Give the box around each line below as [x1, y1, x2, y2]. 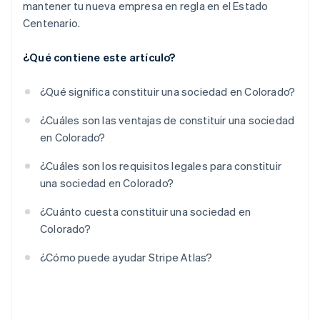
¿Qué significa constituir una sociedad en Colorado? [40, 84, 296, 99]
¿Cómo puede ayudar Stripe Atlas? [40, 250, 213, 265]
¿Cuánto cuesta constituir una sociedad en [40, 204, 251, 219]
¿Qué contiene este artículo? [23, 50, 176, 65]
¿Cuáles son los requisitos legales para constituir [40, 159, 282, 174]
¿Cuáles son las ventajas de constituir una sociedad [40, 113, 295, 128]
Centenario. [23, 16, 81, 31]
